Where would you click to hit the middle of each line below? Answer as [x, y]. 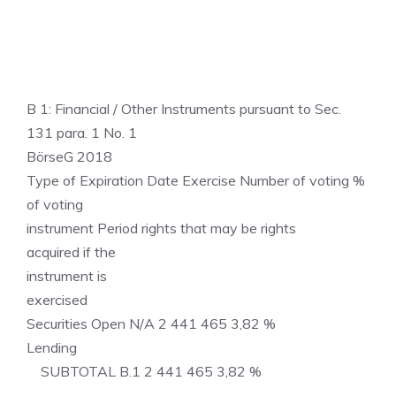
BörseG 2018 [69, 156]
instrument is [67, 276]
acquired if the [71, 252]
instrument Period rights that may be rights [161, 228]
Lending [52, 347]
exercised [57, 300]
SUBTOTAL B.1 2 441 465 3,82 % [144, 371]
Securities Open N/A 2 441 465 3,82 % [151, 324]
